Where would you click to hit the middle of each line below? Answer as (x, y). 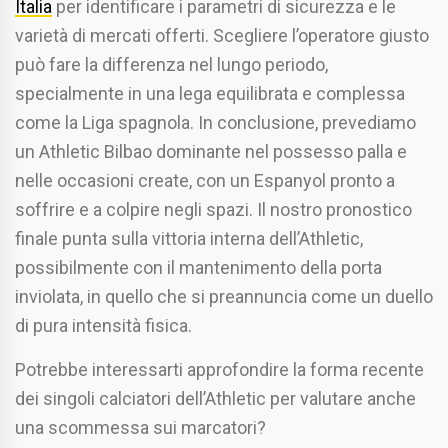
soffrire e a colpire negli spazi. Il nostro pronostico (213, 210)
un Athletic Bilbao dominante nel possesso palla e (211, 152)
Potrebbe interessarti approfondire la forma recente (219, 370)
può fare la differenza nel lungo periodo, (171, 65)
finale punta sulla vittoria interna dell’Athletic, (189, 239)
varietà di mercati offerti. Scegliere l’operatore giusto (222, 36)
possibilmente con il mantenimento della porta (198, 268)
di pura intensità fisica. (103, 326)
